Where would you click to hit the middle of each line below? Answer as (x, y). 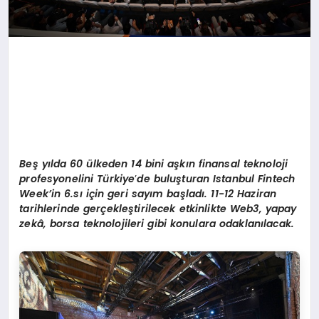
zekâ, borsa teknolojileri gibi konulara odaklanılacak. (157, 224)
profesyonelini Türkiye (77, 179)
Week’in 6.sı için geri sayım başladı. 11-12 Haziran (148, 194)
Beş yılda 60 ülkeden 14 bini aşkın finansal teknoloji (154, 164)
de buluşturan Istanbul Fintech (216, 179)
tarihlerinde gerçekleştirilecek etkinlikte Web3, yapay (158, 209)
